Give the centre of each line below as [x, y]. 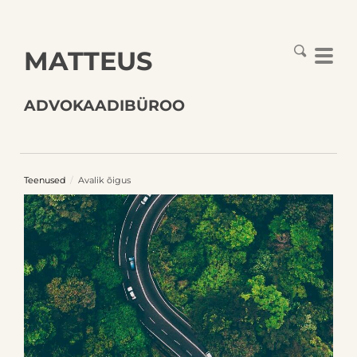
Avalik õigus [104, 180]
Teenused [45, 180]
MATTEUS [88, 61]
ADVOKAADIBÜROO [104, 106]
